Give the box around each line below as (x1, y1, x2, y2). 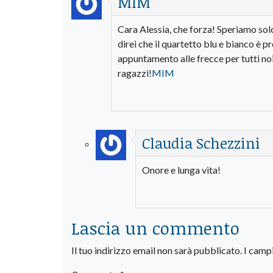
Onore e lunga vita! (142, 163, 221, 175)
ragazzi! (118, 66, 152, 79)
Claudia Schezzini (142, 132, 260, 153)
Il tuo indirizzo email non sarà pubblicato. (71, 244, 242, 256)
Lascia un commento (71, 216, 239, 239)
